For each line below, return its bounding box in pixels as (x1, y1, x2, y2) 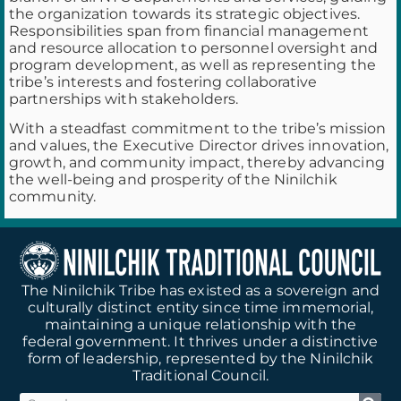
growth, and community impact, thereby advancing (9, 154, 385, 172)
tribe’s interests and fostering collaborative (9, 73, 318, 90)
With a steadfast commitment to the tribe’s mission (9, 120, 387, 138)
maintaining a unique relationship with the (44, 315, 357, 333)
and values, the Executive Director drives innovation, (9, 137, 389, 155)
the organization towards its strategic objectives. (9, 4, 361, 22)
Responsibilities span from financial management (9, 21, 369, 39)
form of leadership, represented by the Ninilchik (27, 349, 374, 367)
